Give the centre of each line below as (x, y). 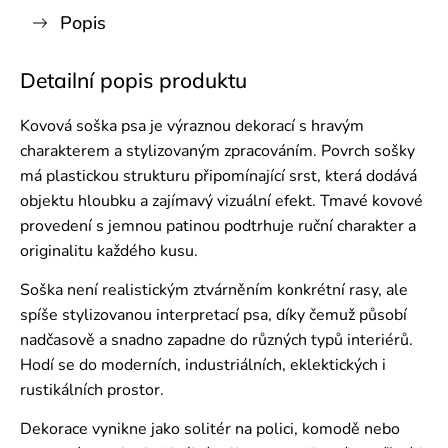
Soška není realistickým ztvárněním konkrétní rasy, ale (214, 290)
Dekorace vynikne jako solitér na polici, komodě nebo (210, 429)
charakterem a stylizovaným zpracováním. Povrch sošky (217, 151)
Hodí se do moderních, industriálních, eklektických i (203, 365)
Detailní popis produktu (133, 80)
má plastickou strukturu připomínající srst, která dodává (218, 176)
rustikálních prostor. (92, 390)
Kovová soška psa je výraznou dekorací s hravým (192, 126)
